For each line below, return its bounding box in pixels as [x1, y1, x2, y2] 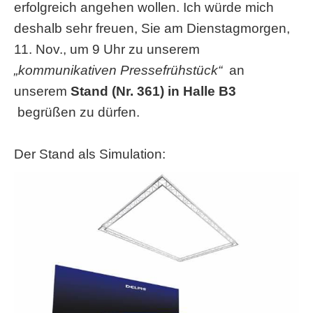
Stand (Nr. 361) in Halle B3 [71, 84, 236, 99]
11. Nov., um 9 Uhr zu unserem [14, 42, 203, 57]
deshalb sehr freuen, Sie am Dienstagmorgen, [14, 21, 290, 36]
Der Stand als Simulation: [14, 147, 166, 161]
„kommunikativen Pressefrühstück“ [14, 63, 222, 78]
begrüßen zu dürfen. [14, 105, 140, 119]
